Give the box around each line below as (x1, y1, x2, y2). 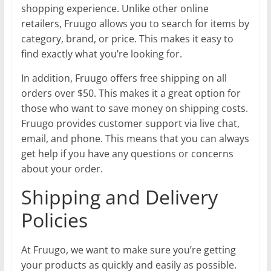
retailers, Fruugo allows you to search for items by (21, 16, 249, 30)
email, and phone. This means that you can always (21, 131, 249, 145)
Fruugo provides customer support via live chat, (21, 116, 240, 130)
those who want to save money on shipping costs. (21, 101, 248, 115)
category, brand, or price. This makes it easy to (21, 31, 233, 45)
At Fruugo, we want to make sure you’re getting (21, 243, 236, 256)
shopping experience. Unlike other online (21, 1, 209, 15)
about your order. (21, 162, 103, 175)
